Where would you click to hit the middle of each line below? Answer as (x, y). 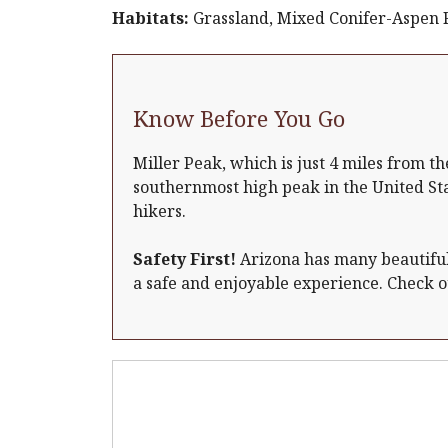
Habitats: (150, 18)
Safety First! (184, 259)
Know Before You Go (239, 118)
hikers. (159, 211)
